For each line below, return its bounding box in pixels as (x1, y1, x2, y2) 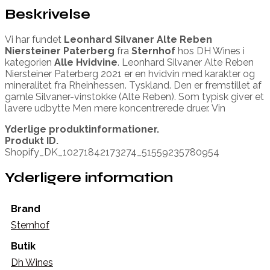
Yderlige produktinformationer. (5, 123, 159, 135)
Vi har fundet (5, 33, 64, 45)
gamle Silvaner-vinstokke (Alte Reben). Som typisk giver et (5, 90, 264, 102)
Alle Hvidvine (54, 56, 118, 68)
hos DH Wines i (175, 45, 245, 57)
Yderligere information (5, 169, 173, 186)
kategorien (5, 56, 54, 68)
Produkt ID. (5, 134, 58, 146)
